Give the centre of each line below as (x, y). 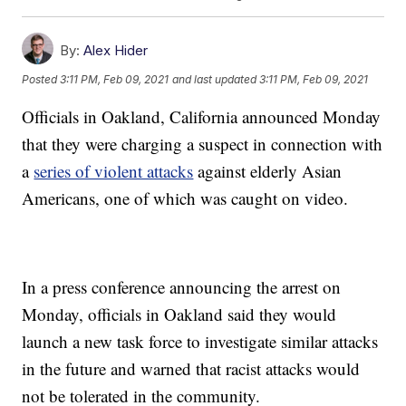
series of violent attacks (114, 171)
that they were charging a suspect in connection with (203, 144)
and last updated (215, 79)
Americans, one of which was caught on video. (185, 198)
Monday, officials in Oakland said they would (179, 314)
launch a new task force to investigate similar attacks (200, 342)
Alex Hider (116, 51)
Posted (41, 79)
